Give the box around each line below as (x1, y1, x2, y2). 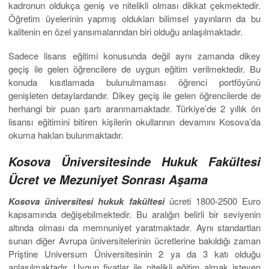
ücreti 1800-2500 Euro (164, 195, 261, 208)
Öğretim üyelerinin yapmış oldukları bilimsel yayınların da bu (8, 12, 261, 25)
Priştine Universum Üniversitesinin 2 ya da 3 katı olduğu (8, 247, 261, 261)
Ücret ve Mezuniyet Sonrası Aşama (8, 171, 208, 189)
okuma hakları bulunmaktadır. (8, 128, 123, 142)
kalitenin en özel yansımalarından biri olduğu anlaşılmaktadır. (8, 25, 243, 38)
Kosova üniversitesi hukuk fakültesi (8, 195, 165, 208)
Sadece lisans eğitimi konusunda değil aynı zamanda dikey (8, 49, 261, 62)
